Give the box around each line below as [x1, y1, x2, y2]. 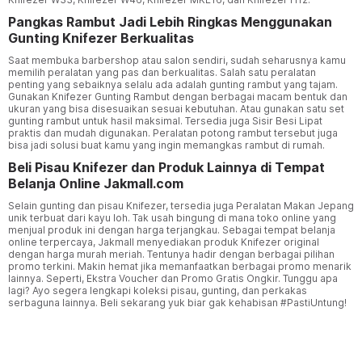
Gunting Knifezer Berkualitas [8, 30, 194, 47]
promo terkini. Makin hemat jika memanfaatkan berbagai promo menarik [8, 260, 351, 273]
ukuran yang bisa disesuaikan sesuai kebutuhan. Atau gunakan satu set [8, 103, 344, 116]
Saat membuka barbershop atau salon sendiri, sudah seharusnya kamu [8, 54, 346, 67]
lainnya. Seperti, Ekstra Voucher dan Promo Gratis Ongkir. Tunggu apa [8, 272, 338, 285]
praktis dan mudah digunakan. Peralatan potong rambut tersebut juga [8, 127, 338, 140]
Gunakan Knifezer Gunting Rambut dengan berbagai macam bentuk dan [8, 90, 347, 103]
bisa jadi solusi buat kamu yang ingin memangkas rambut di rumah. [8, 139, 327, 152]
